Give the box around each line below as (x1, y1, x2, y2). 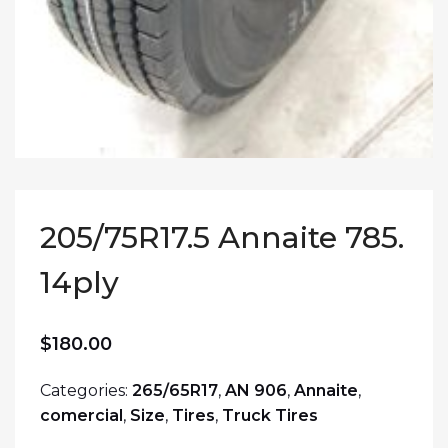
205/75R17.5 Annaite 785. (40, 219, 404, 257)
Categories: (40, 381, 132, 401)
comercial (40, 406, 123, 426)
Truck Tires (222, 406, 318, 426)
